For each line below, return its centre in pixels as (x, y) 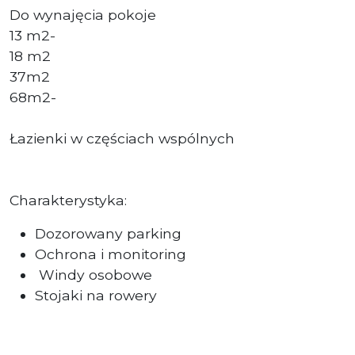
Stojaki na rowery (96, 295)
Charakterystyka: (68, 200)
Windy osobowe (95, 274)
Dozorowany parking (108, 233)
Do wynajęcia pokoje (83, 14)
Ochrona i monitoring (111, 254)
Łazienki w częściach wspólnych (122, 138)
